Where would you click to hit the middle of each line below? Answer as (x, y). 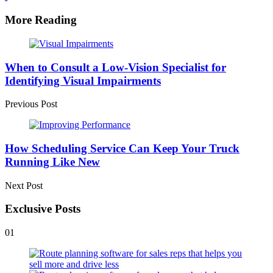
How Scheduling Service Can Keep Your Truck (122, 148)
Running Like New (52, 161)
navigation (37, 62)
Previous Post (31, 104)
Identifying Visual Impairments (83, 80)
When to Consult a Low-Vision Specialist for (115, 67)
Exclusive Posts (43, 209)
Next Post (24, 185)
